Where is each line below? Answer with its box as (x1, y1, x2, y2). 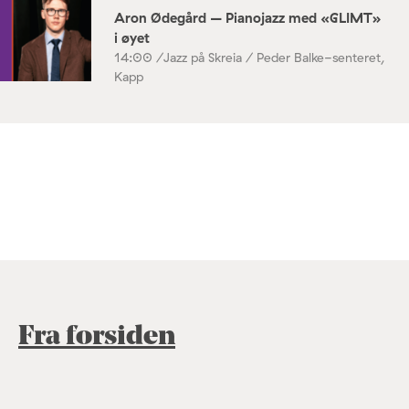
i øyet (114, 28, 150, 47)
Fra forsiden (18, 322, 175, 351)
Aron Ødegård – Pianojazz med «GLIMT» (114, 8, 382, 26)
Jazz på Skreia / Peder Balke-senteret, (163, 48, 385, 66)
